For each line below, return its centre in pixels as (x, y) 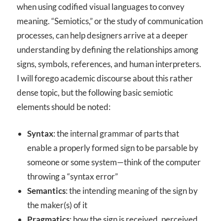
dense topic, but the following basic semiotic (95, 92)
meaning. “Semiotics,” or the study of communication (110, 21)
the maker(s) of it (57, 205)
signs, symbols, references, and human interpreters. (109, 64)
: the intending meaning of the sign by (132, 191)
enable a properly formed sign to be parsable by (113, 148)
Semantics (47, 191)
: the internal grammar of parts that (116, 134)
